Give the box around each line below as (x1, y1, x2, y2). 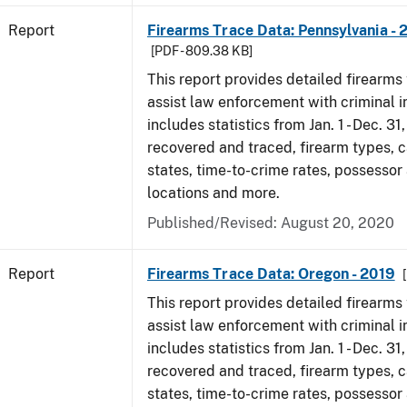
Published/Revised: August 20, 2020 (147, 214, 394, 232)
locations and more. (147, 184, 280, 202)
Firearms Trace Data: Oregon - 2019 (147, 265, 395, 283)
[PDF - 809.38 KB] (151, 44, 253, 58)
